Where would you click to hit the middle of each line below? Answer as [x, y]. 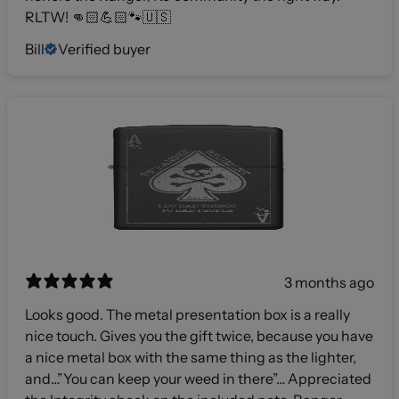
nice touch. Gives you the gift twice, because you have [62, 336]
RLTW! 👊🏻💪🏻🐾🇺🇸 [98, 17]
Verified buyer [104, 49]
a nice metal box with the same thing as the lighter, [191, 358]
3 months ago [329, 283]
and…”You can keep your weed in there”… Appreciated [198, 379]
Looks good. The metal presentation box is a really [187, 315]
